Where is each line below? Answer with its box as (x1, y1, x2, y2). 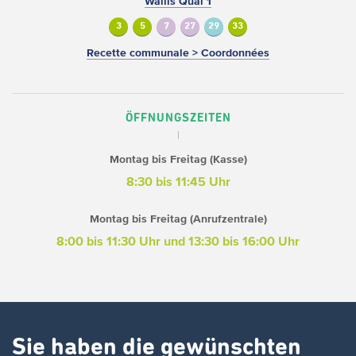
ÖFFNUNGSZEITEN (125, 111, 231, 124)
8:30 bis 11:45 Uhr (126, 173, 230, 188)
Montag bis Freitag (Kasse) (109, 153, 247, 165)
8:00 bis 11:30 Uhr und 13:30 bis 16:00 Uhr (56, 233, 300, 248)
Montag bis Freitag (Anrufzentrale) (89, 212, 267, 225)
